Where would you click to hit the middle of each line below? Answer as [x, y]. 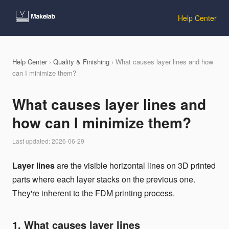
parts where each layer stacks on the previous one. [104, 179]
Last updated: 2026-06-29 [48, 141]
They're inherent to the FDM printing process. [94, 193]
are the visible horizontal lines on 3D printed [135, 165]
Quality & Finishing [81, 62]
